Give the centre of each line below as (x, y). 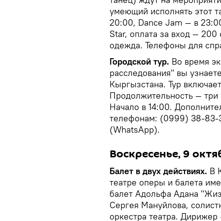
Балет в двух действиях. (160, 171)
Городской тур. (141, 61)
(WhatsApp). (135, 129)
